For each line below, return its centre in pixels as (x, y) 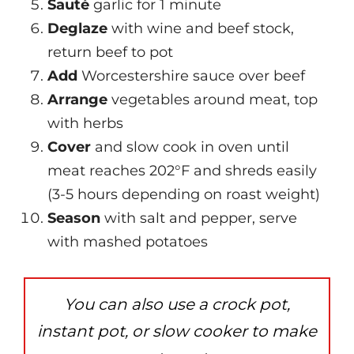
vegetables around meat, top (213, 100)
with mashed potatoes (128, 242)
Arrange (77, 100)
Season (74, 218)
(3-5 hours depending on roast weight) (184, 195)
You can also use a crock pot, (177, 305)
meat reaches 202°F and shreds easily (182, 171)
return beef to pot (110, 53)
